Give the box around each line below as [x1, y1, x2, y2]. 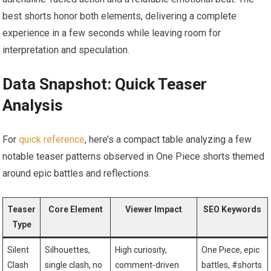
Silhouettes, [45, 244, 91, 255]
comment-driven [115, 260, 180, 270]
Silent [7, 244, 30, 255]
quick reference [19, 133, 85, 145]
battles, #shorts [201, 260, 263, 270]
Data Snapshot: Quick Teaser [2, 74, 207, 93]
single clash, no [45, 260, 103, 270]
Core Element [48, 204, 103, 214]
